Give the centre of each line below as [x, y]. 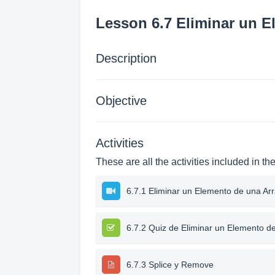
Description [126, 58]
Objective [121, 101]
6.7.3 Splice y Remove [170, 265]
